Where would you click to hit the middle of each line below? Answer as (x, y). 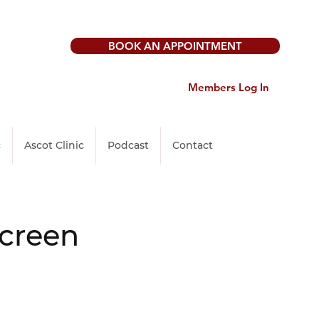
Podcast (128, 145)
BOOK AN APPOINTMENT (176, 46)
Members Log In (229, 87)
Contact (193, 145)
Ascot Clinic (54, 145)
